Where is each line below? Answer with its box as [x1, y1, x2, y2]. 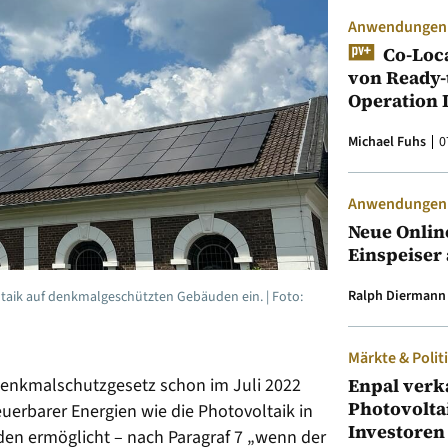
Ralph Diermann [348, 286, 446, 307]
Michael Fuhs [348, 132, 426, 153]
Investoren [348, 419, 445, 445]
